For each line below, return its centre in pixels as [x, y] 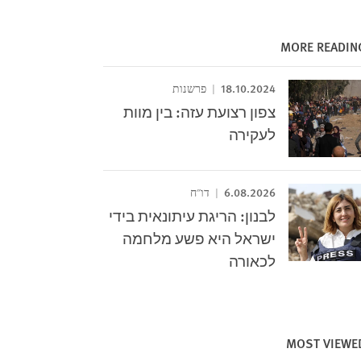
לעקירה [253, 134]
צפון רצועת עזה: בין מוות [200, 112]
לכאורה [253, 261]
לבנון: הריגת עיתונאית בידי [193, 216]
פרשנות [191, 89]
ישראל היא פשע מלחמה [199, 238]
